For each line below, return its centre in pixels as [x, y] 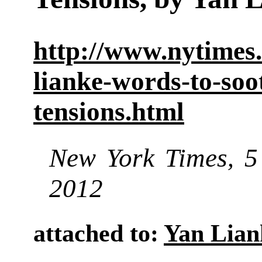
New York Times [139, 158]
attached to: [99, 234]
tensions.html [109, 111]
